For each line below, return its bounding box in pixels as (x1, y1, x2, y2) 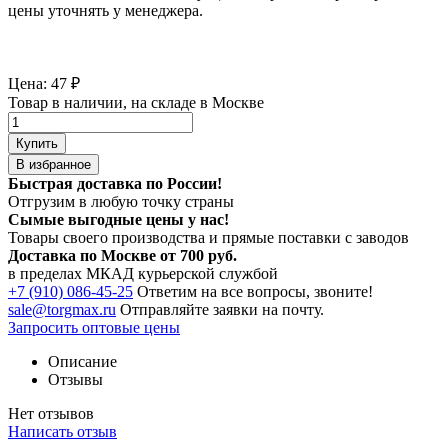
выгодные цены (68, 210, 184, 228)
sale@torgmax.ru (8, 300, 116, 318)
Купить (16, 135, 58, 151)
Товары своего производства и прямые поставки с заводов (8, 228, 409, 246)
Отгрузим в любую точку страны (8, 192, 234, 210)
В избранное (16, 156, 91, 172)
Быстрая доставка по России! (8, 174, 222, 192)
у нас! (184, 210, 229, 228)
